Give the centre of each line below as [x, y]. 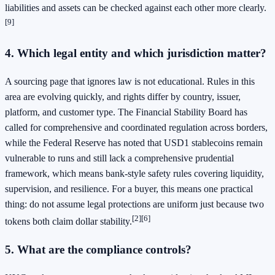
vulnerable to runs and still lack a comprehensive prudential [119, 158]
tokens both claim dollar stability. [68, 222]
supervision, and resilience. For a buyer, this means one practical [129, 189]
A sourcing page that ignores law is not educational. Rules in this [130, 82]
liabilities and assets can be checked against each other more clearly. [136, 8]
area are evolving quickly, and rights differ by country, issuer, [123, 97]
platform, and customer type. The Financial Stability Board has [126, 112]
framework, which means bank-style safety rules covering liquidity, [134, 174]
